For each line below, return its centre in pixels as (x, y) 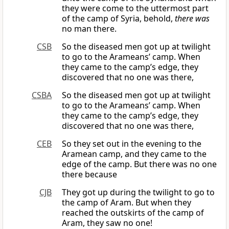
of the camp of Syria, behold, (118, 19)
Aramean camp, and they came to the (134, 154)
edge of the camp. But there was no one (139, 164)
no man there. (89, 29)
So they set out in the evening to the (132, 144)
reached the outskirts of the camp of (133, 213)
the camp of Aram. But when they (127, 203)
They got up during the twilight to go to (138, 192)
